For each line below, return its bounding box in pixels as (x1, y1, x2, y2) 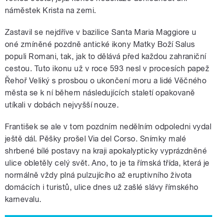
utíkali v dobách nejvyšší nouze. (5, 100, 119, 110)
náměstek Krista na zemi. (5, 6, 96, 15)
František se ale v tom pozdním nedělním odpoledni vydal (5, 122, 212, 132)
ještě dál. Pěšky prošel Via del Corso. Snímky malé (5, 134, 186, 144)
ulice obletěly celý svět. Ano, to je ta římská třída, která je (5, 158, 210, 168)
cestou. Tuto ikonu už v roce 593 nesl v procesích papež (5, 64, 210, 74)
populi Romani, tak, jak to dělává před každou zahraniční (5, 52, 206, 62)
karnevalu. (5, 195, 42, 204)
